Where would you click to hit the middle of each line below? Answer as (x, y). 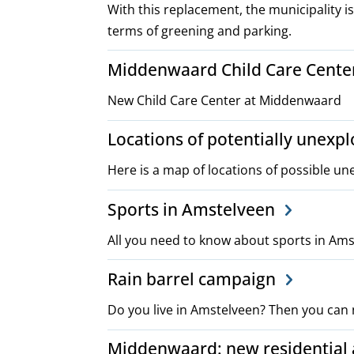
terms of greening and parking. (200, 30)
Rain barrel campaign (194, 279)
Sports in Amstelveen (193, 209)
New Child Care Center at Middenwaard (224, 100)
